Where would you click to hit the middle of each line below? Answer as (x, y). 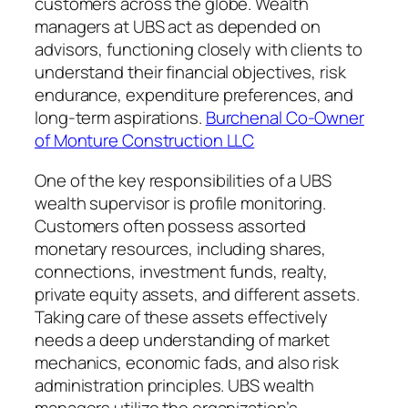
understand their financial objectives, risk (190, 72)
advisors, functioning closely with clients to (199, 50)
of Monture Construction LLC (145, 141)
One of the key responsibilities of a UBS (183, 180)
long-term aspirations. (120, 118)
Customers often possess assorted (170, 225)
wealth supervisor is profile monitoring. (180, 203)
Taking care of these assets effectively (182, 316)
